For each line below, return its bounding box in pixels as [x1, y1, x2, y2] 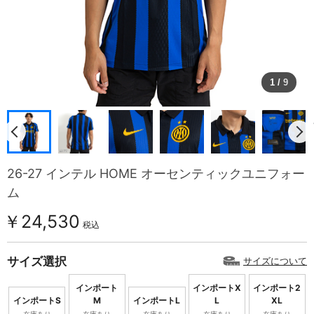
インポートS [13, 295, 61, 306]
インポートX [193, 282, 242, 294]
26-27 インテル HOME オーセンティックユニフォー [7, 166, 305, 182]
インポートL [133, 295, 181, 306]
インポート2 [253, 282, 301, 294]
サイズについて [243, 255, 307, 267]
